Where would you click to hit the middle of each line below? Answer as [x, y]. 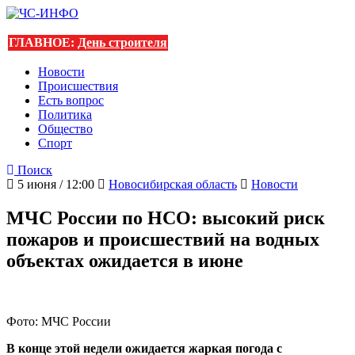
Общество [65, 129]
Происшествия [78, 86]
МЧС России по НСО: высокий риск [166, 218]
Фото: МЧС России [59, 321]
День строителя [122, 42]
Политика [65, 115]
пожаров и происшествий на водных [163, 239]
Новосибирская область [173, 184]
